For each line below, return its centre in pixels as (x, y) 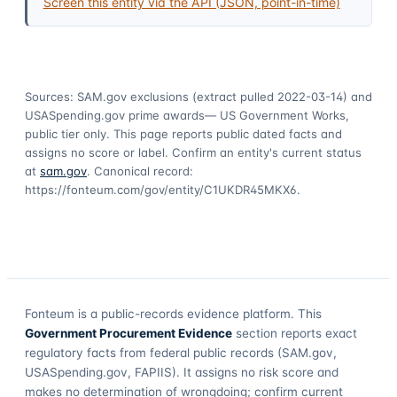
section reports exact (295, 333)
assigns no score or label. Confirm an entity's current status (193, 152)
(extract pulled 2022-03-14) (268, 96)
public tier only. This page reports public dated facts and (183, 133)
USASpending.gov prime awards (115, 115)
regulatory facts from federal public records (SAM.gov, (181, 352)
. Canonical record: (140, 171)
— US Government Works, (277, 115)
